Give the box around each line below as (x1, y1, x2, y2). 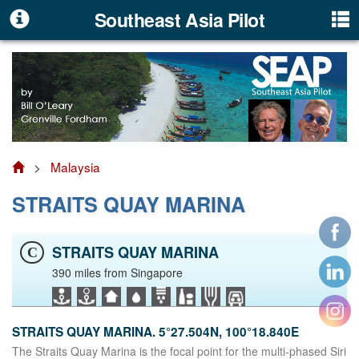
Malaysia (50, 157, 100, 175)
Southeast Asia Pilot (94, 6, 265, 33)
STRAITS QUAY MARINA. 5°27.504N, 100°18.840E (12, 322, 299, 341)
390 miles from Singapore (52, 264, 183, 280)
